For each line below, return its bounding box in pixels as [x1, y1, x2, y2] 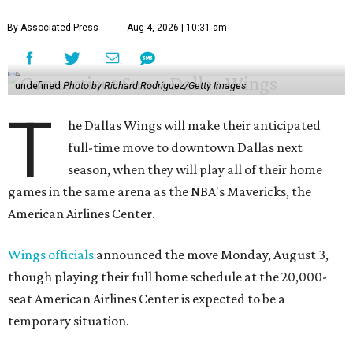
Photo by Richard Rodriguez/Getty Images [62, 80, 246, 92]
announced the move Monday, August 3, [94, 247, 329, 263]
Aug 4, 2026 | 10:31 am [127, 22, 227, 34]
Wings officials [8, 247, 94, 263]
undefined [14, 80, 63, 92]
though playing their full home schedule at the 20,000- [8, 269, 327, 285]
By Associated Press [7, 22, 98, 34]
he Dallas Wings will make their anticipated [68, 117, 321, 134]
